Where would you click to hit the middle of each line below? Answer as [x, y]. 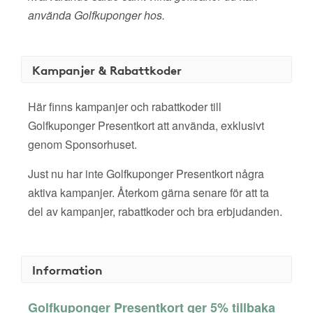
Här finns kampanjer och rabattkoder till [125, 107]
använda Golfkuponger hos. [96, 15]
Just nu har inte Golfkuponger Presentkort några [146, 174]
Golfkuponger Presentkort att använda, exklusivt [146, 125]
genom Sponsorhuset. [82, 144]
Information [67, 269]
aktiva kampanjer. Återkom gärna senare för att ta [148, 192]
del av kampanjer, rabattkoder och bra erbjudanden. [155, 211]
